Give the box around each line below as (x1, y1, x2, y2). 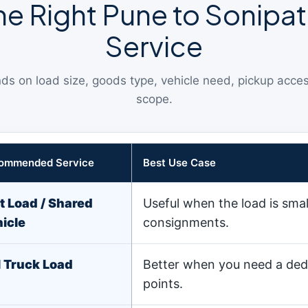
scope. (135, 92, 173, 106)
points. (143, 276, 183, 291)
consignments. (143, 215, 229, 230)
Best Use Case (143, 156, 216, 169)
